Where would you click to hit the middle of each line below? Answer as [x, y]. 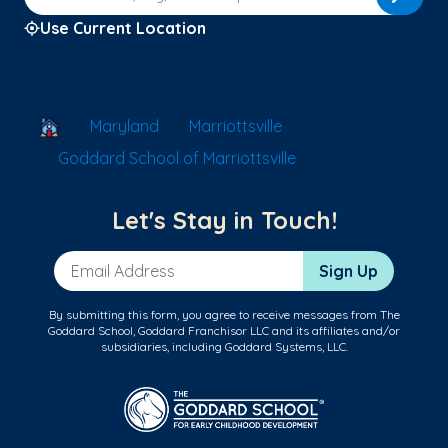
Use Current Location [123, 27]
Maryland [124, 125]
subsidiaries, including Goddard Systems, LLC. [224, 347]
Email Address [107, 261]
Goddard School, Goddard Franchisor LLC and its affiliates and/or [224, 331]
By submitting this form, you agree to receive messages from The [224, 315]
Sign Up [348, 271]
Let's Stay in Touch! [224, 220]
